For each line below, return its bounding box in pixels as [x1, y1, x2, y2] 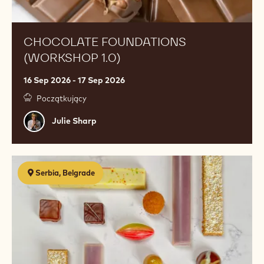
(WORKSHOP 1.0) [24, 49, 121, 65]
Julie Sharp [52, 115, 97, 127]
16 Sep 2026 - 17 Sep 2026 [24, 74, 125, 85]
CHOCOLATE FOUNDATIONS [24, 34, 186, 49]
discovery [12, 170, 54, 183]
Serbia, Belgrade [35, 167, 95, 177]
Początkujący [37, 93, 87, 103]
